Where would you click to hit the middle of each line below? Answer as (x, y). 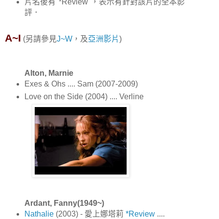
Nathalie (40, 214)
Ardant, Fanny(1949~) (64, 203)
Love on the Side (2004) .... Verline (84, 96)
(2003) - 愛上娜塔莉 (90, 214)
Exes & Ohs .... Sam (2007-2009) (81, 84)
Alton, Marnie (49, 73)
